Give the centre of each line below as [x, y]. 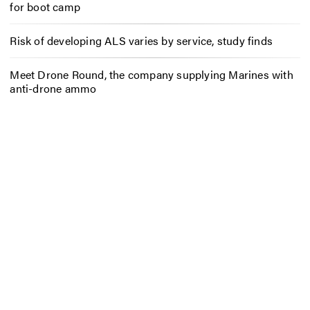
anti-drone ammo [53, 89]
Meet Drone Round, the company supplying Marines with [152, 75]
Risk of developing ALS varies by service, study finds [141, 41]
